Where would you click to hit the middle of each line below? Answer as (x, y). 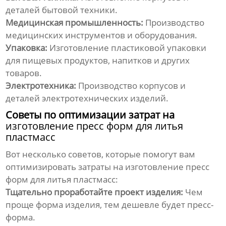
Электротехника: (41, 86)
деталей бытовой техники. (62, 10)
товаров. (24, 73)
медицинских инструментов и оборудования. (102, 35)
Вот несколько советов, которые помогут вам (101, 154)
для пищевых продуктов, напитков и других (98, 61)
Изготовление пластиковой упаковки (127, 48)
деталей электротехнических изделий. (87, 98)
